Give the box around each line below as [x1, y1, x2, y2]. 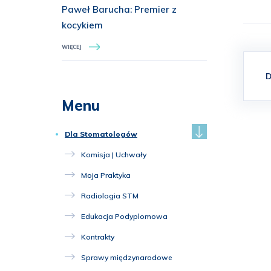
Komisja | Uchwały [81, 150, 146, 159]
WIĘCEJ [62, 44, 82, 50]
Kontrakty [81, 232, 114, 241]
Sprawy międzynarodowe [81, 253, 172, 262]
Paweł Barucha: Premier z [62, 4, 177, 15]
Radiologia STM [81, 191, 139, 200]
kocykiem [62, 19, 103, 31]
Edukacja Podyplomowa [81, 212, 168, 221]
